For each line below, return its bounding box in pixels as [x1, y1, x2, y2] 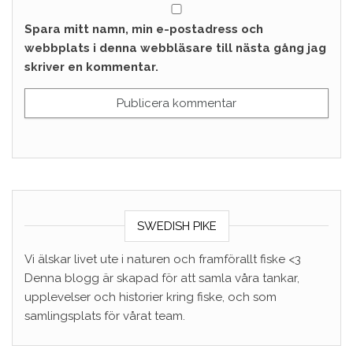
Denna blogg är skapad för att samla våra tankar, [24, 271, 299, 285]
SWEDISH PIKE [136, 219, 217, 233]
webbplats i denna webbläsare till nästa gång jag [24, 41, 326, 55]
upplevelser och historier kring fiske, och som [24, 290, 277, 304]
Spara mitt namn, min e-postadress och [24, 22, 263, 36]
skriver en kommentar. [24, 60, 158, 74]
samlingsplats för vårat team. [24, 309, 185, 323]
